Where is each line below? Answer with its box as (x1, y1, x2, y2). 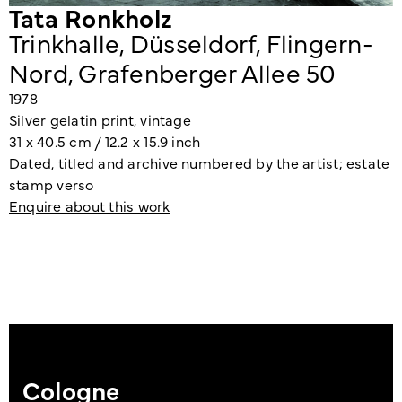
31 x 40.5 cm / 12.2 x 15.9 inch (9, 131, 201, 152)
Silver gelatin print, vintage (9, 109, 191, 130)
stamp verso (9, 174, 94, 195)
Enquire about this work (9, 196, 170, 216)
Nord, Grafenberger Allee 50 (9, 55, 336, 90)
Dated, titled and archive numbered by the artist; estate (9, 153, 390, 173)
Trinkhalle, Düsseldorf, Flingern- (9, 25, 374, 60)
